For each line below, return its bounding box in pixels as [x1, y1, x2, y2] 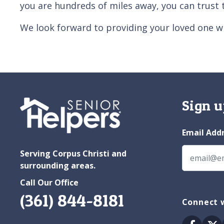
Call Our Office [20, 176, 78, 188]
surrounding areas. [20, 159, 95, 171]
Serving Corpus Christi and [20, 147, 126, 159]
